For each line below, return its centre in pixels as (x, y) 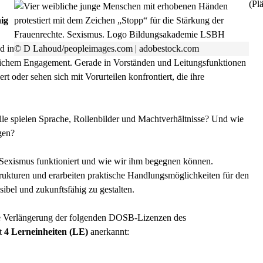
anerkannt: (109, 232)
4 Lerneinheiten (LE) (46, 232)
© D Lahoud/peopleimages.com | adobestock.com (107, 48)
